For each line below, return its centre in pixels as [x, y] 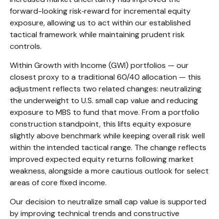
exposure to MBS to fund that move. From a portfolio [105, 112]
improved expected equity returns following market [102, 159]
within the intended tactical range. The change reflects [108, 148]
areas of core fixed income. [58, 183]
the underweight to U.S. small [61, 101]
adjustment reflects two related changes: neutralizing [106, 89]
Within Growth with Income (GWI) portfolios [89, 66]
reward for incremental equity [137, 11]
